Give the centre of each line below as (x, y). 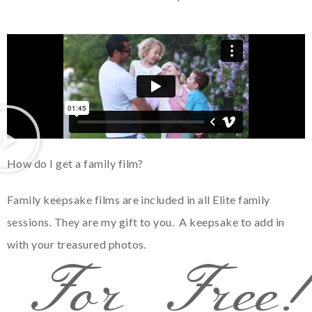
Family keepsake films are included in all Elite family (139, 200)
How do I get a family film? (75, 163)
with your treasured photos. (77, 244)
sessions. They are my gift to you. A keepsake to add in (146, 222)
